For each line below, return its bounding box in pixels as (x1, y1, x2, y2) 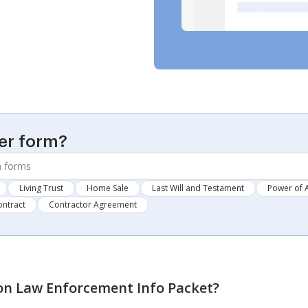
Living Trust (19, 181, 63, 194)
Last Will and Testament (152, 181, 244, 194)
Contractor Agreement (49, 198, 137, 210)
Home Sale (87, 181, 129, 194)
